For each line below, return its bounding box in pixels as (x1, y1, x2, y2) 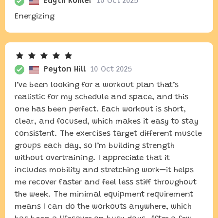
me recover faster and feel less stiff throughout (15, 179, 197, 186)
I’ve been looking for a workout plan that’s (15, 81, 179, 89)
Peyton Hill (44, 66, 86, 73)
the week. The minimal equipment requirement (15, 191, 193, 199)
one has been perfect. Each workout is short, (15, 106, 186, 113)
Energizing (15, 13, 54, 20)
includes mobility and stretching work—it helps (15, 166, 194, 174)
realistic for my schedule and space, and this (15, 93, 188, 101)
